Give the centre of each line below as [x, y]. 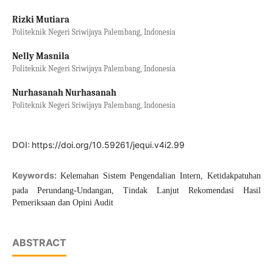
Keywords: [36, 175]
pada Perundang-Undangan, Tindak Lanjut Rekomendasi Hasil [136, 191]
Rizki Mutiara [41, 19]
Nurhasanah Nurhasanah [64, 93]
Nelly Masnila [41, 56]
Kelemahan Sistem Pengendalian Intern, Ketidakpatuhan [161, 176]
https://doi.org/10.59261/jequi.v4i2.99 [108, 145]
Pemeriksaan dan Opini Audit [62, 203]
